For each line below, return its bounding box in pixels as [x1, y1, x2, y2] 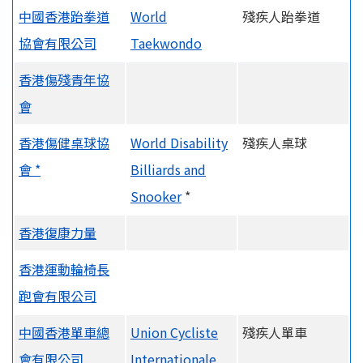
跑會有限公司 [19, 285, 96, 305]
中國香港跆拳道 [19, 6, 109, 26]
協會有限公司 [19, 32, 96, 53]
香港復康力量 [19, 222, 96, 242]
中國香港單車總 [19, 322, 109, 342]
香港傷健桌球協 [19, 132, 109, 152]
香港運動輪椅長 [19, 258, 109, 279]
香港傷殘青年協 [19, 69, 109, 89]
